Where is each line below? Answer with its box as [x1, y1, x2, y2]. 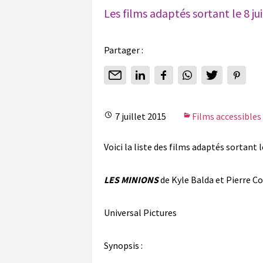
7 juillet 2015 [113, 110, 168, 122]
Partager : [104, 43, 143, 56]
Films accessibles [192, 110, 261, 122]
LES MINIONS [104, 173, 160, 186]
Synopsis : [104, 239, 144, 251]
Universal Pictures [104, 206, 177, 218]
